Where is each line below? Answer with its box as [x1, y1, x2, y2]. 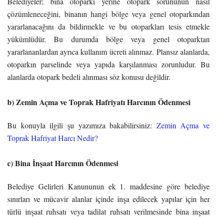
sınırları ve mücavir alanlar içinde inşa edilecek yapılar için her [7, 193, 210, 204]
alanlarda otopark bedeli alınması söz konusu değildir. [7, 71, 170, 82]
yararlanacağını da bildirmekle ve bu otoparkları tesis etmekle [7, 21, 210, 31]
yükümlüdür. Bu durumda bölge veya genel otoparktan [7, 33, 210, 44]
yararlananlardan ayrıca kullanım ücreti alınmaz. [7, 46, 156, 57]
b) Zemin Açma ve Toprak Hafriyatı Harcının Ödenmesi [7, 96, 190, 108]
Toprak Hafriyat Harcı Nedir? [7, 132, 98, 143]
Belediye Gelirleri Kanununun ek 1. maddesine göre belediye [7, 181, 210, 191]
